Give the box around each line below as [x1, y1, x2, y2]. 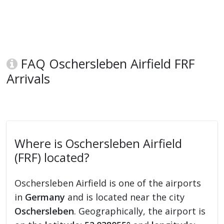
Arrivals [6, 70, 50, 87]
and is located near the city [65, 191, 185, 203]
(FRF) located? [14, 149, 90, 166]
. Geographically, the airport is [74, 205, 206, 217]
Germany [25, 191, 65, 203]
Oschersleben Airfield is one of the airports [14, 177, 201, 189]
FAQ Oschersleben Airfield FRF [17, 55, 195, 72]
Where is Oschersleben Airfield [14, 135, 182, 152]
